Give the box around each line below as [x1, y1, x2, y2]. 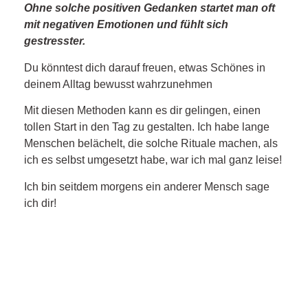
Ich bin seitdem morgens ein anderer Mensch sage [24, 180, 269, 192]
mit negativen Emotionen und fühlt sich [24, 19, 228, 31]
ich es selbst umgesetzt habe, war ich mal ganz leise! [24, 154, 282, 166]
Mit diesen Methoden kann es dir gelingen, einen [24, 104, 261, 117]
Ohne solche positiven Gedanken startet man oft [24, 2, 275, 14]
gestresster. [24, 35, 85, 47]
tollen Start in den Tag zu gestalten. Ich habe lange [24, 121, 269, 133]
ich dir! [24, 197, 56, 209]
